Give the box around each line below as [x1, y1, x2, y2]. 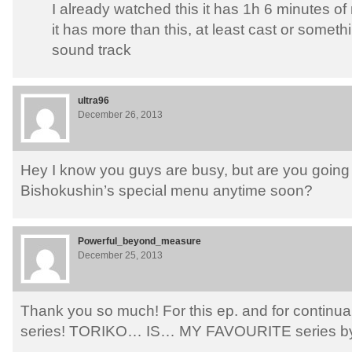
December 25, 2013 [78, 250, 163, 262]
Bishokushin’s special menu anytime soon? [20, 182, 313, 200]
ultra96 [78, 95, 109, 107]
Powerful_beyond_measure [78, 236, 201, 247]
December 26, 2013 [78, 109, 163, 121]
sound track [52, 42, 131, 59]
